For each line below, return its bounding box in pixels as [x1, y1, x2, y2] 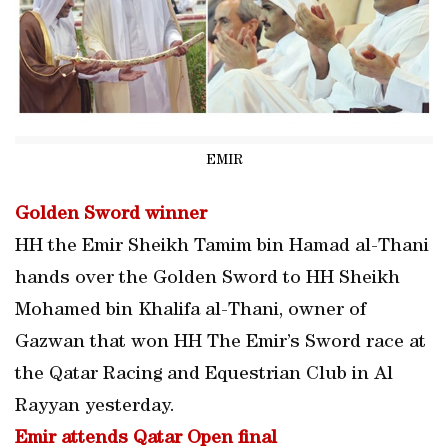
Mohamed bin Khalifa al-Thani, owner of [15, 301, 366, 321]
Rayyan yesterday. [15, 397, 175, 417]
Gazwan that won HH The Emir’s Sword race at [15, 333, 426, 353]
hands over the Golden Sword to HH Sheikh [15, 269, 400, 289]
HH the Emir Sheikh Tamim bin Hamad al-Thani [15, 237, 429, 257]
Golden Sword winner [15, 205, 207, 225]
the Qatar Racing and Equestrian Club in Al [15, 365, 393, 385]
